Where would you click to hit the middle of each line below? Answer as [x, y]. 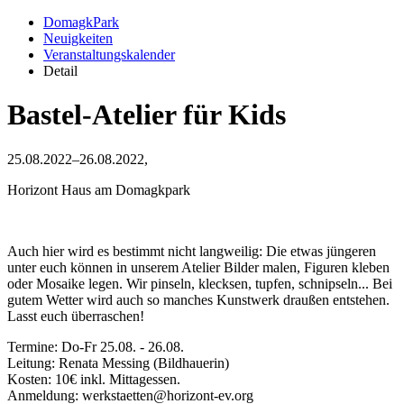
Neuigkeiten [78, 38]
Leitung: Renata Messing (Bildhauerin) [118, 363]
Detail [60, 70]
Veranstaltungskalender [109, 54]
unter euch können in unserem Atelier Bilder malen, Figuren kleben [198, 267]
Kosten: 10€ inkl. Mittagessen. [94, 379]
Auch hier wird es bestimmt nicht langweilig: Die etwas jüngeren [192, 251]
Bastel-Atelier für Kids [147, 115]
